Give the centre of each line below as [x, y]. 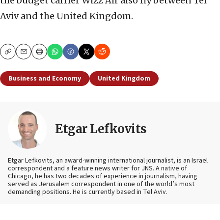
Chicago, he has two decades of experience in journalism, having [103, 177]
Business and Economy [45, 79]
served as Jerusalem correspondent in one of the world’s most [101, 184]
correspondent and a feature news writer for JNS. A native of [97, 169]
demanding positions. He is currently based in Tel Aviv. [88, 192]
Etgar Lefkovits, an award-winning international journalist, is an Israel [108, 161]
